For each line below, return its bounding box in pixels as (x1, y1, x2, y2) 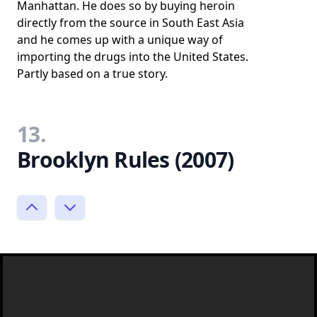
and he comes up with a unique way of (17, 31, 223, 47)
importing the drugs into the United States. (17, 48, 248, 64)
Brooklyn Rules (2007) (17, 144, 234, 174)
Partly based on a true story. (17, 65, 168, 81)
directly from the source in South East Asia (17, 14, 244, 30)
